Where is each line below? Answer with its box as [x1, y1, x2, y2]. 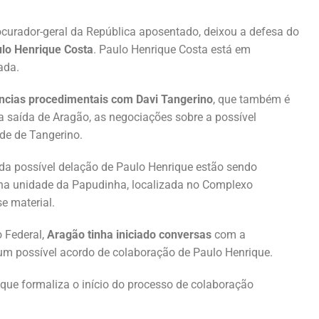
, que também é [213, 92, 290, 106]
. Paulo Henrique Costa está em [93, 42, 251, 56]
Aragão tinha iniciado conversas [47, 227, 211, 241]
